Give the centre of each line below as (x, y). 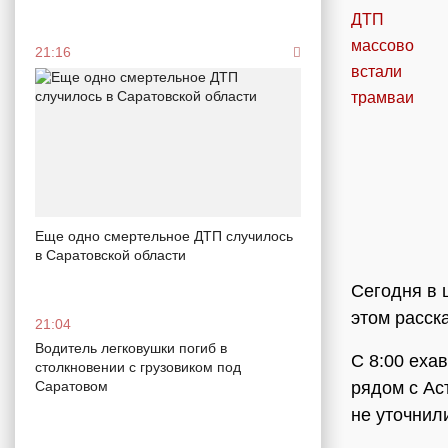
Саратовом (71, 386)
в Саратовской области (110, 255)
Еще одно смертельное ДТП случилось (164, 236)
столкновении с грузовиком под (138, 367)
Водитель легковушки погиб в (131, 348)
